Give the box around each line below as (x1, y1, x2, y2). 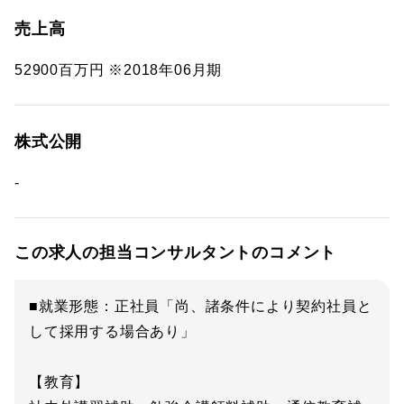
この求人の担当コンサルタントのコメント (14, 243, 337, 262)
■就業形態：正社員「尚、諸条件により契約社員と (29, 298, 372, 314)
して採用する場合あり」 (29, 324, 196, 339)
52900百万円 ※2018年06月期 (14, 62, 223, 78)
